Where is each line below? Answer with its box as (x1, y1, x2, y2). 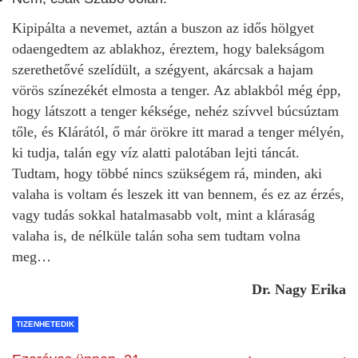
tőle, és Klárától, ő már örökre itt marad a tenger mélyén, (12, 124, 344, 140)
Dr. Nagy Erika (252, 281, 346, 297)
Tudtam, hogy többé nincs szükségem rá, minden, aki (12, 165, 322, 181)
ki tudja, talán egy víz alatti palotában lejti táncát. (12, 145, 300, 161)
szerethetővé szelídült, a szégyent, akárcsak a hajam (12, 62, 313, 78)
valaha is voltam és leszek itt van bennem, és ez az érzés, (12, 186, 344, 202)
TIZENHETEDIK (16, 320, 74, 328)
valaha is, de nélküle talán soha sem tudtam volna (12, 228, 300, 244)
